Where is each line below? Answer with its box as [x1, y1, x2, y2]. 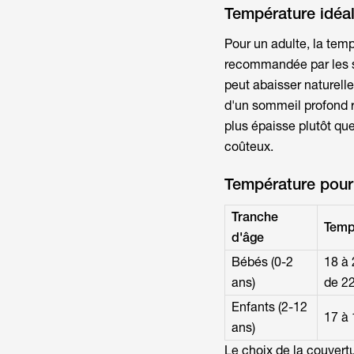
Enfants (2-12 [231, 299, 307, 315]
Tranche [231, 209, 278, 225]
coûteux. [224, 139, 273, 155]
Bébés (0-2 [231, 254, 293, 270]
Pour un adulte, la [224, 36, 326, 52]
